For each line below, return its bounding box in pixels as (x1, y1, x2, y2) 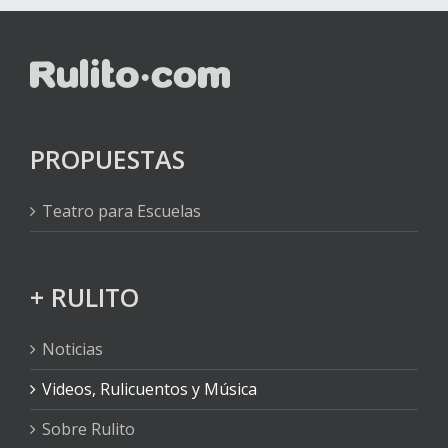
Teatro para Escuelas (42, 200, 201, 223)
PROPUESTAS (30, 142, 185, 177)
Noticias (42, 338, 103, 361)
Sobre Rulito (42, 418, 135, 441)
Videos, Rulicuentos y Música (42, 378, 257, 401)
